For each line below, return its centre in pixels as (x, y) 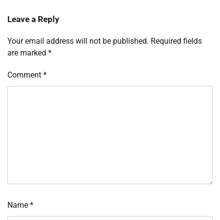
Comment (25, 75)
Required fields (176, 41)
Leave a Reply (33, 19)
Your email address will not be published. (78, 41)
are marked (28, 53)
